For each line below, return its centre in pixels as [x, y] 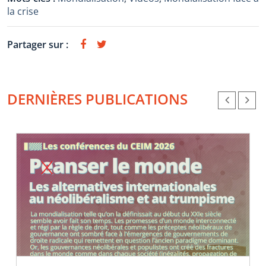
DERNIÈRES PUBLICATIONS [97, 99]
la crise [23, 11]
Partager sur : [38, 45]
